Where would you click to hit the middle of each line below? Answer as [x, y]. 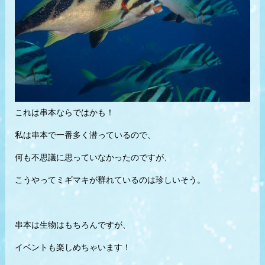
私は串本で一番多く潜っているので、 [85, 135]
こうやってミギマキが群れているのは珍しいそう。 [110, 180]
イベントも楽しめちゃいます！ [72, 248]
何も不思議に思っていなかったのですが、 [93, 158]
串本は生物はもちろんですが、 [72, 225]
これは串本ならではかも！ [64, 113]
